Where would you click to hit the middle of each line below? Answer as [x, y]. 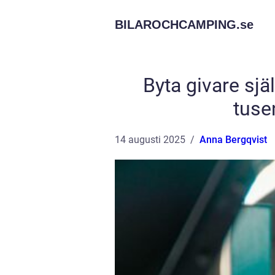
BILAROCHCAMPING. [177, 25]
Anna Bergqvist [233, 140]
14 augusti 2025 [150, 140]
